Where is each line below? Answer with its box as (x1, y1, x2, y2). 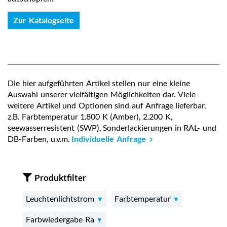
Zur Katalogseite (13, 15, 74, 25)
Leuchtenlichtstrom (26, 193, 97, 203)
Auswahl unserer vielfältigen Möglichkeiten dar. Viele (8, 89, 196, 99)
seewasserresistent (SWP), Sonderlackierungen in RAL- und (8, 122, 217, 132)
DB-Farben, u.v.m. (8, 133, 72, 143)
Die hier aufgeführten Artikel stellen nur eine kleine (8, 78, 191, 88)
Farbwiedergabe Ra (26, 214, 97, 224)
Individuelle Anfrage (71, 133, 148, 143)
